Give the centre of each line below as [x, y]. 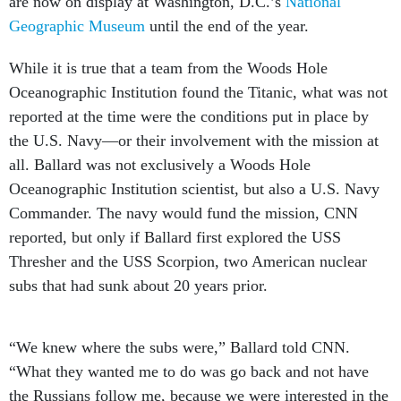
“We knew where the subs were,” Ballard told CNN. [179, 347]
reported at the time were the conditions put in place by [189, 116]
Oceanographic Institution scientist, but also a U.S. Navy [194, 189]
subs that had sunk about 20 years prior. [138, 286]
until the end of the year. [227, 26]
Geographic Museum [77, 26]
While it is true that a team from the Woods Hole [168, 68]
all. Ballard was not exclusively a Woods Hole [160, 165]
